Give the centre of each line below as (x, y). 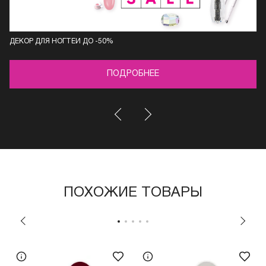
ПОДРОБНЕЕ (133, 74)
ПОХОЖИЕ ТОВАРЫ (133, 193)
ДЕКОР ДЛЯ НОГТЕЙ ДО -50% (61, 41)
